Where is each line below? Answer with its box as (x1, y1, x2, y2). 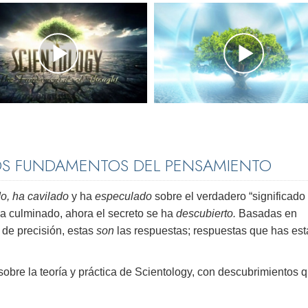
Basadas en (239, 208, 297, 220)
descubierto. (176, 208, 239, 220)
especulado (95, 190, 152, 203)
